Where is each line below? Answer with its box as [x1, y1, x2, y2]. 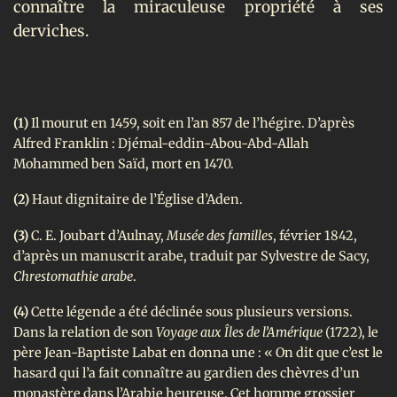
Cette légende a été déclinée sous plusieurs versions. [28, 304, 353, 321]
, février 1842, [273, 227, 357, 244]
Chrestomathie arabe [13, 268, 133, 284]
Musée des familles [167, 227, 273, 244]
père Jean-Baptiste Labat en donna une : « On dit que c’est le [13, 345, 383, 362]
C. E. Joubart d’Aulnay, [28, 227, 167, 244]
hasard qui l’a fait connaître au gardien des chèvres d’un [13, 365, 360, 382]
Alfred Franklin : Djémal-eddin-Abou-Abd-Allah [13, 136, 309, 152]
